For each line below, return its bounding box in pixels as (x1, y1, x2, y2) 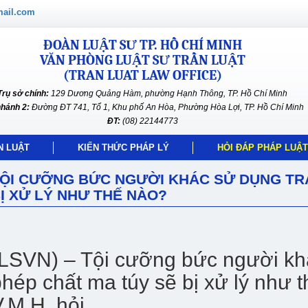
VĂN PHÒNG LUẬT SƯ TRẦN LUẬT (39, 52, 245, 68)
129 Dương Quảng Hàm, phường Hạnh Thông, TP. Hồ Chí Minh (49, 89, 287, 98)
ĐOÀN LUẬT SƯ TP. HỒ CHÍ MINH (43, 37, 242, 53)
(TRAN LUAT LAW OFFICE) (63, 67, 222, 83)
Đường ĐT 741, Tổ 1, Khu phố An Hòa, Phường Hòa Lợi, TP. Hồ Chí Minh (32, 102, 304, 112)
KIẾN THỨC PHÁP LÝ (78, 142, 169, 153)
